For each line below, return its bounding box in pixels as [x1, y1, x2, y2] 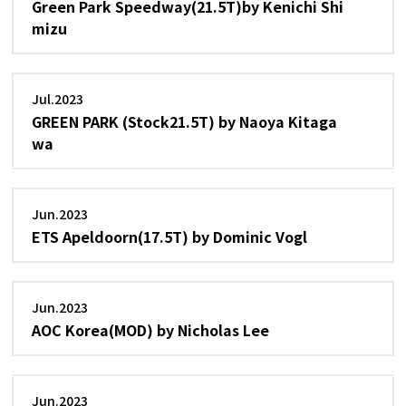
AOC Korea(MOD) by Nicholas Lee [32, 319, 270, 341]
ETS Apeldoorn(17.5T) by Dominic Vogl [32, 226, 308, 247]
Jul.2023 [32, 90, 84, 108]
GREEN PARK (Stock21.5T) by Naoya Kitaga [32, 111, 338, 132]
